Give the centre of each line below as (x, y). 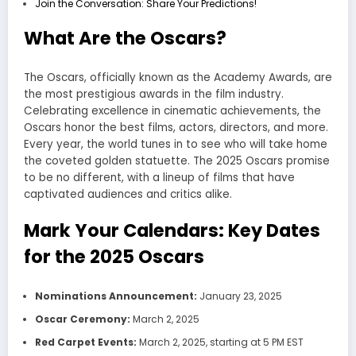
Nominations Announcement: (116, 296)
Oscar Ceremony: (82, 319)
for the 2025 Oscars (114, 257)
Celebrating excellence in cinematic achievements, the (172, 111)
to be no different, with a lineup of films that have (159, 178)
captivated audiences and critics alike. (128, 195)
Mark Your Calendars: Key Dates (172, 231)
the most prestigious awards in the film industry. (154, 95)
